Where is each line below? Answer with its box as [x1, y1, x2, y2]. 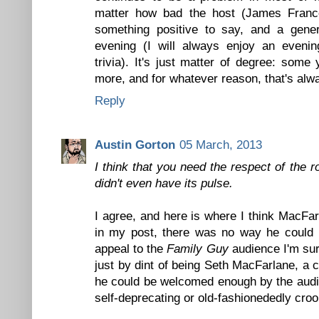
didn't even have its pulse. [95, 176, 233, 190]
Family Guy [167, 241, 229, 256]
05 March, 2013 [179, 137, 262, 152]
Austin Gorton [95, 137, 175, 152]
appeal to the [95, 241, 167, 256]
